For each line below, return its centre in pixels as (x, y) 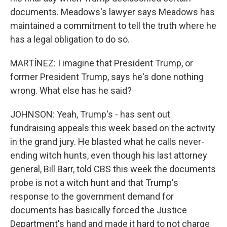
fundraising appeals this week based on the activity (113, 128)
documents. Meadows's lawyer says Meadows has (112, 12)
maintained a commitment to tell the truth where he (113, 26)
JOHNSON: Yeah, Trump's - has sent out (90, 114)
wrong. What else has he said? (71, 90)
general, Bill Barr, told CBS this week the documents (113, 169)
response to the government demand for (92, 196)
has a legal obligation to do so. (70, 39)
